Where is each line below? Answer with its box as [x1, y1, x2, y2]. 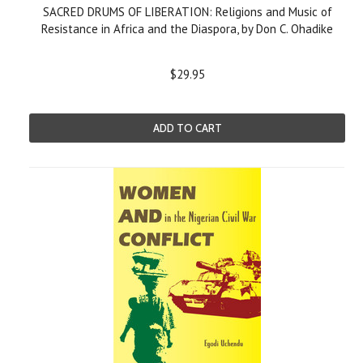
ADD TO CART [152, 122, 222, 135]
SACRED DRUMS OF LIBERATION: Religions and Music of [42, 4, 332, 19]
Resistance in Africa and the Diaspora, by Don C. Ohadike [41, 21, 333, 36]
